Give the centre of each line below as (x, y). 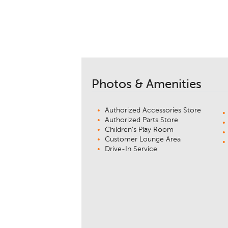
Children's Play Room (139, 130)
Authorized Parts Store (141, 120)
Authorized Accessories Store (153, 111)
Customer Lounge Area (143, 140)
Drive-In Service (131, 149)
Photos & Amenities (147, 85)
